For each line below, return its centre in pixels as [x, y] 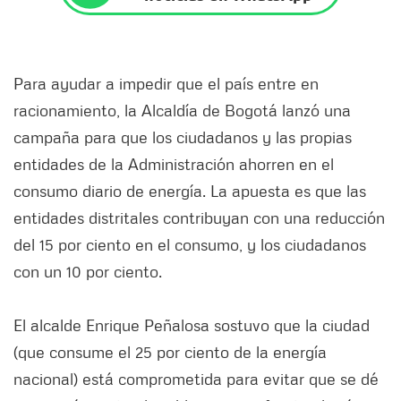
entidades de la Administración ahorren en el [174, 163]
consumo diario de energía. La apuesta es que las [190, 190]
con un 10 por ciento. [88, 271]
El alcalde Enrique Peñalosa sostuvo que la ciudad [192, 324]
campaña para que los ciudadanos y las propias [183, 137]
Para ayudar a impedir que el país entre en [166, 83]
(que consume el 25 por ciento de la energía [170, 351]
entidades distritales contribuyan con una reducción [199, 217]
